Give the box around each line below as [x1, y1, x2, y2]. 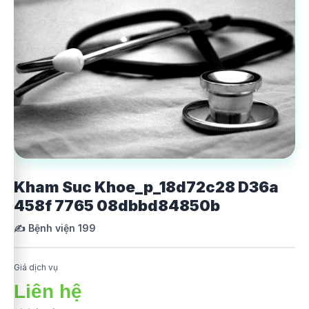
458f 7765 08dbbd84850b [14, 197, 220, 215]
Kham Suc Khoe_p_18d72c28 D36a [14, 178, 279, 196]
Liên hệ [14, 281, 82, 302]
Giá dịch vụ [14, 262, 58, 272]
